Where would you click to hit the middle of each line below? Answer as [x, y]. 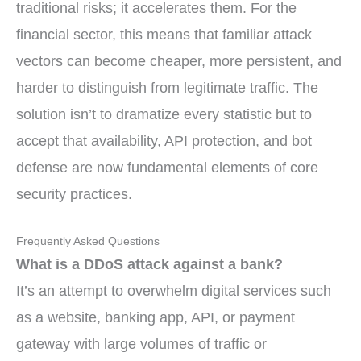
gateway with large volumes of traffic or [141, 344]
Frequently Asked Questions [88, 241]
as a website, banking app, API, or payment [156, 317]
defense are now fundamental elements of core [167, 167]
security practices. [74, 194]
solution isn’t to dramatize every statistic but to [164, 114]
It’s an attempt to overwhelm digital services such [174, 290]
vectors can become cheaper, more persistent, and [179, 61]
